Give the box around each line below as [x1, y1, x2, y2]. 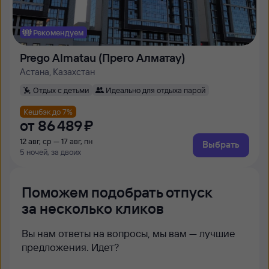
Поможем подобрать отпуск [22, 183, 213, 201]
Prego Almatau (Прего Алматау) [20, 50, 185, 65]
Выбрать [202, 139, 240, 150]
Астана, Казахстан [20, 66, 95, 77]
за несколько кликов [22, 199, 164, 217]
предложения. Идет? [22, 241, 119, 253]
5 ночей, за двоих [20, 147, 81, 157]
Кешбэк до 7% [23, 106, 73, 116]
